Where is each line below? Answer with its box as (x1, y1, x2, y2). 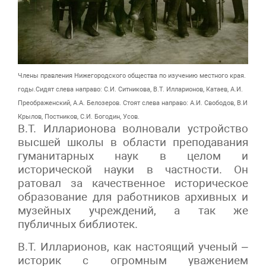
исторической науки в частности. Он (18, 162, 248, 176)
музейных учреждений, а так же (18, 203, 248, 217)
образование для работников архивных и (18, 189, 248, 204)
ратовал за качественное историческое (18, 176, 248, 190)
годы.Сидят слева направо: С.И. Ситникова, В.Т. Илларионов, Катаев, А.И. (18, 85, 243, 93)
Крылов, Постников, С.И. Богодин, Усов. (18, 112, 140, 121)
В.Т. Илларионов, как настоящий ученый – (18, 239, 248, 254)
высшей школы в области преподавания (18, 135, 248, 149)
